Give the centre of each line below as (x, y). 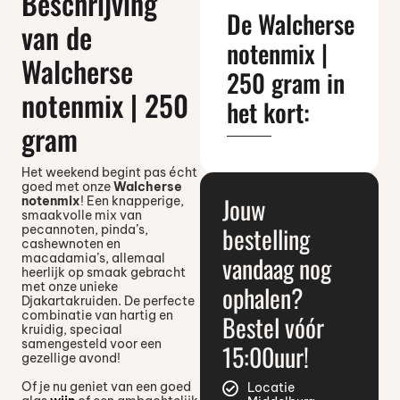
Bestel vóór (273, 327)
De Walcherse (291, 24)
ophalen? (263, 298)
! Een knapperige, (132, 201)
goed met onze (67, 187)
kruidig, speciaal (71, 329)
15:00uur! (266, 357)
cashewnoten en (71, 244)
